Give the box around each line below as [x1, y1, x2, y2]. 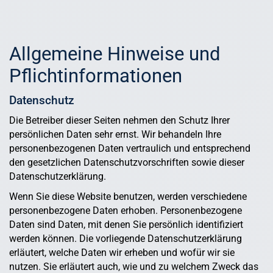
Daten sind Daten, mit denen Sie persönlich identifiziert [9, 219, 243, 231]
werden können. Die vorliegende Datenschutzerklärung [9, 233, 242, 245]
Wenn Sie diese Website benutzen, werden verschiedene [9, 191, 247, 203]
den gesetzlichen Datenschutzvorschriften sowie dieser [9, 157, 244, 169]
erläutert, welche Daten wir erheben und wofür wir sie [9, 247, 235, 259]
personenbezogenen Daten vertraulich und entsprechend [9, 143, 250, 155]
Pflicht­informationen [9, 65, 182, 88]
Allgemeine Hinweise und [9, 43, 220, 66]
